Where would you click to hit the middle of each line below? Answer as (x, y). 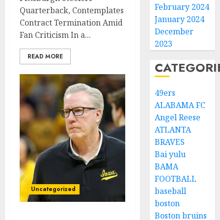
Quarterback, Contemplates (72, 10)
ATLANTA (173, 130)
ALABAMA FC (180, 105)
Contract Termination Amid (71, 23)
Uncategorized (53, 189)
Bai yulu (170, 154)
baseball (171, 191)
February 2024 (182, 7)
